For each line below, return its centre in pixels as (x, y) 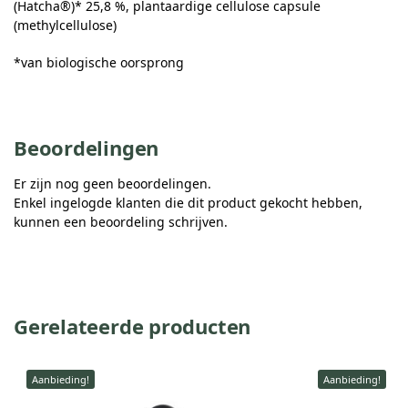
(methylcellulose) (65, 25)
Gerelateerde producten (133, 326)
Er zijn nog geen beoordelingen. (112, 184)
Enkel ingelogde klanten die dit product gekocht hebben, (188, 203)
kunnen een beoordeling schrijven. (121, 222)
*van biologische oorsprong (99, 62)
